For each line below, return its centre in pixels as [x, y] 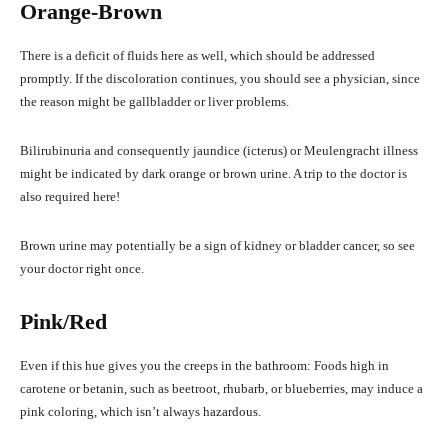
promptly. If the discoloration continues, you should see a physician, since [220, 79]
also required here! [70, 197]
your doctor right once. [82, 269]
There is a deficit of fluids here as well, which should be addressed [197, 56]
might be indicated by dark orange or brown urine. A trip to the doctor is [213, 174]
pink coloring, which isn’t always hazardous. [140, 412]
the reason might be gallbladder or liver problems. [154, 102]
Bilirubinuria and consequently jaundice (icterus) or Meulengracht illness [219, 151]
